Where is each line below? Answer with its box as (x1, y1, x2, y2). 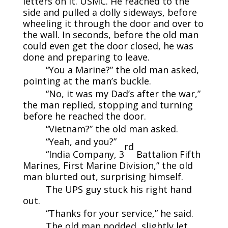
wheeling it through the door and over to (22, 17, 204, 30)
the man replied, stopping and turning (22, 98, 193, 111)
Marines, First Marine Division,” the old (22, 159, 193, 172)
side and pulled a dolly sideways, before (22, 6, 197, 18)
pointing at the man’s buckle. (22, 74, 151, 87)
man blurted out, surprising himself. (22, 170, 183, 183)
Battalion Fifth (133, 148, 201, 160)
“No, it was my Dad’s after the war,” (45, 87, 201, 100)
